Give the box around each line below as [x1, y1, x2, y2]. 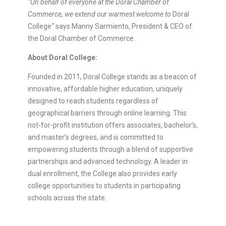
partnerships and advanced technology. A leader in [27, 157, 188, 165]
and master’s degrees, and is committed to [27, 133, 163, 141]
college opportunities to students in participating [27, 181, 181, 190]
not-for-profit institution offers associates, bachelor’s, [27, 121, 198, 129]
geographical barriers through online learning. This [27, 108, 187, 117]
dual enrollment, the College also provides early [27, 169, 177, 178]
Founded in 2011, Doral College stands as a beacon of [27, 72, 197, 81]
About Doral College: [27, 53, 97, 62]
